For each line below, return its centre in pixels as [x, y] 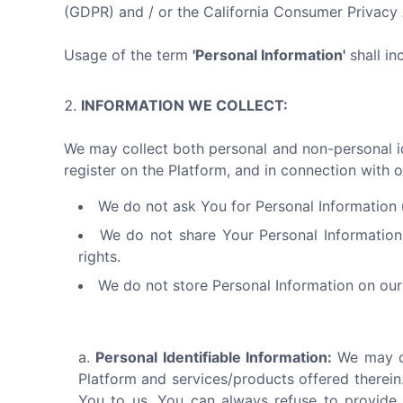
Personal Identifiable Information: [214, 357]
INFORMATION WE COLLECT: [184, 105]
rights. [99, 256]
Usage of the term [128, 55]
